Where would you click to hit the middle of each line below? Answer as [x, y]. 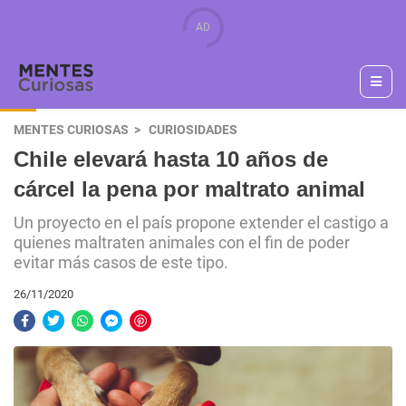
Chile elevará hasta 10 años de [171, 159]
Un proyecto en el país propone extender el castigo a [201, 223]
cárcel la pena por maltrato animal [189, 189]
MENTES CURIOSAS [71, 130]
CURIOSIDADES [193, 130]
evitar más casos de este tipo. [121, 263]
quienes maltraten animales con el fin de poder [182, 243]
